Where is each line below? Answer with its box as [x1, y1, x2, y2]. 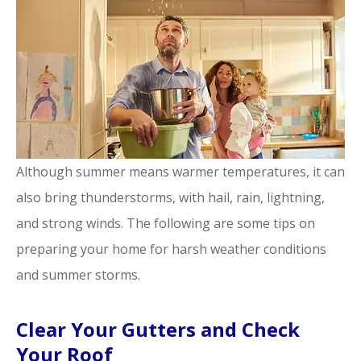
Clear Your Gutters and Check [16, 316, 300, 343]
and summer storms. [16, 266, 140, 284]
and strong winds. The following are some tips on [16, 214, 315, 233]
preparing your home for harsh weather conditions [16, 240, 326, 259]
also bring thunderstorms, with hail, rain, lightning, [16, 189, 325, 207]
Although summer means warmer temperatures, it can [16, 163, 345, 181]
